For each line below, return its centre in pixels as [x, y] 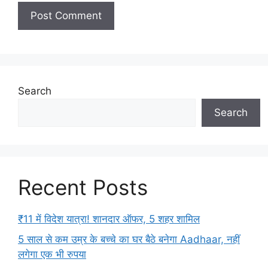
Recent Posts [83, 187]
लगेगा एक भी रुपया [52, 254]
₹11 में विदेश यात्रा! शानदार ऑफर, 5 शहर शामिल [109, 219]
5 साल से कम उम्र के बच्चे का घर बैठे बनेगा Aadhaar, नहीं [129, 239]
